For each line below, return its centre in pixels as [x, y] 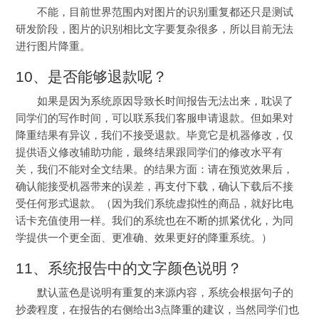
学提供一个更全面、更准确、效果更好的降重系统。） [144, 238]
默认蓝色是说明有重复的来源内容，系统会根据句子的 [165, 293]
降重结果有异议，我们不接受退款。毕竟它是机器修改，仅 [155, 136]
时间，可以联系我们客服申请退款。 [166, 119]
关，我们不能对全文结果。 [80, 170]
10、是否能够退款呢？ [92, 77]
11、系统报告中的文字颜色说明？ [129, 269]
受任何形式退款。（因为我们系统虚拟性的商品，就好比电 [155, 204]
